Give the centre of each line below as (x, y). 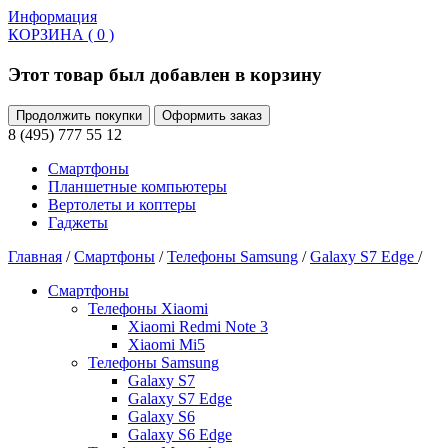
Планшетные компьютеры (137, 186)
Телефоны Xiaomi (148, 308)
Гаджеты (78, 222)
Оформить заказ (212, 115)
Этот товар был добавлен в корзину (165, 74)
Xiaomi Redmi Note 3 (198, 326)
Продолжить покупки (79, 115)
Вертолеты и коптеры (122, 204)
